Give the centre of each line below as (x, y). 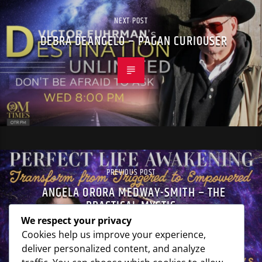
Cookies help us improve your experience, (114, 234)
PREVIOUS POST (131, 173)
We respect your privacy (76, 220)
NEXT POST (131, 21)
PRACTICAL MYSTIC (131, 206)
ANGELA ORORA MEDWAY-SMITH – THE (134, 193)
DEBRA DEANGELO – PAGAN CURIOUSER (134, 42)
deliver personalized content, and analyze (113, 248)
